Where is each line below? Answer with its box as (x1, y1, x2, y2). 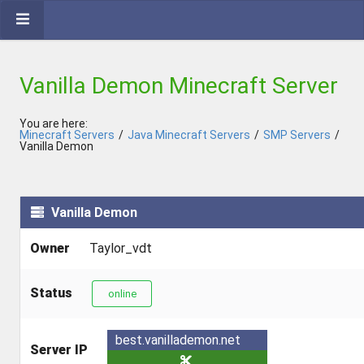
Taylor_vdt (89, 240, 152, 256)
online (107, 288, 136, 301)
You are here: (19, 117, 88, 130)
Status (30, 285, 72, 301)
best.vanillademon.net (115, 332, 240, 348)
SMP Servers (263, 128, 331, 141)
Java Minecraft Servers (128, 128, 250, 141)
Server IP (30, 342, 88, 357)
